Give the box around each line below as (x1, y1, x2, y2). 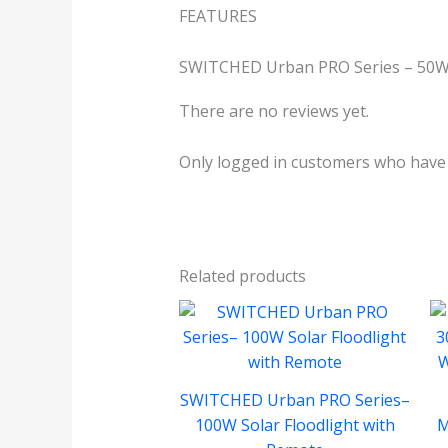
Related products (178, 265, 306, 288)
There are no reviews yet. (178, 100, 369, 123)
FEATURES (178, 5, 257, 28)
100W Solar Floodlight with (194, 414, 395, 437)
